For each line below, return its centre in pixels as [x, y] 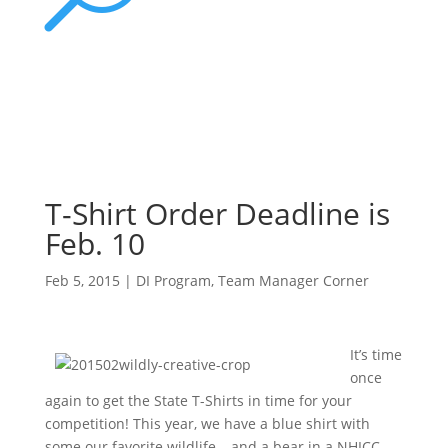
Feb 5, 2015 [82, 281]
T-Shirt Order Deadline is [217, 214]
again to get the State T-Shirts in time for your [198, 401]
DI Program [173, 281]
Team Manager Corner [293, 281]
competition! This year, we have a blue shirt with [207, 424]
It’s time [375, 355]
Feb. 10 [94, 244]
